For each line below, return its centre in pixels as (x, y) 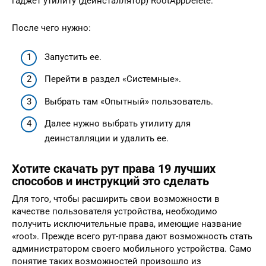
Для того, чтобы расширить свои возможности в (116, 199)
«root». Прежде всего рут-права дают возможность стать (132, 237)
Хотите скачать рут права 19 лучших (114, 169)
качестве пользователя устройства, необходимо (115, 212)
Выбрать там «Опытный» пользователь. (129, 101)
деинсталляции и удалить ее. (107, 139)
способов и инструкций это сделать (110, 181)
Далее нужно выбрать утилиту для (118, 124)
